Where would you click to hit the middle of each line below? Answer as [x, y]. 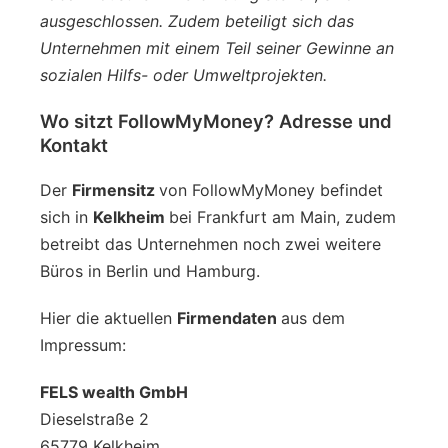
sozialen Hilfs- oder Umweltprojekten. [183, 74]
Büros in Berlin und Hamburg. [152, 270]
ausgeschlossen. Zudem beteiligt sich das [197, 20]
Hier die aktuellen [108, 317]
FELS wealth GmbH [114, 391]
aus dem [313, 317]
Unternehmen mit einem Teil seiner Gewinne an [217, 47]
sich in [66, 216]
